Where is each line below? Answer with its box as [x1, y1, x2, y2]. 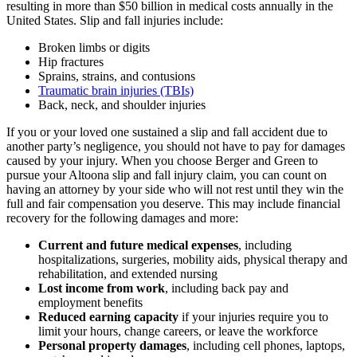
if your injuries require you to [178, 309, 328, 324]
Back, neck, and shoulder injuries [38, 97, 206, 112]
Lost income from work [38, 280, 165, 295]
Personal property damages [38, 338, 186, 352]
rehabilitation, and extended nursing [38, 266, 218, 280]
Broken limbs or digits [38, 40, 150, 54]
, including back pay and [165, 280, 288, 295]
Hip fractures [38, 54, 104, 69]
